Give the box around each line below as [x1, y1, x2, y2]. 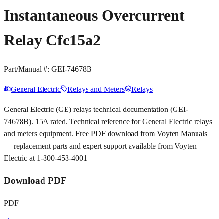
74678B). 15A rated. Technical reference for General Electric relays [4, 117, 212, 126]
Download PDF [4, 175, 66, 186]
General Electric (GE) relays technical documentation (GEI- [4, 105, 188, 114]
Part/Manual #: [4, 65, 51, 74]
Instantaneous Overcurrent [4, 6, 185, 24]
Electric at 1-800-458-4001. [4, 154, 89, 163]
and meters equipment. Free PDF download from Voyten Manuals [4, 130, 207, 138]
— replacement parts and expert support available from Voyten [4, 142, 197, 151]
